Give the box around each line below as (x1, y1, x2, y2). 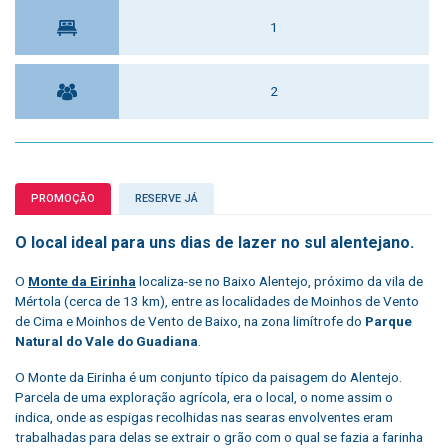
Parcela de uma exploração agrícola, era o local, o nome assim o (15, 389, 393, 406)
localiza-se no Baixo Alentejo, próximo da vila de (136, 273, 423, 290)
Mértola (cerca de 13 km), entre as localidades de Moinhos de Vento (15, 293, 419, 310)
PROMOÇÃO (31, 192, 95, 206)
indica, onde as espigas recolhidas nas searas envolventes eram (15, 409, 393, 426)
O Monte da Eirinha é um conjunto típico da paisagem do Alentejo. (15, 369, 402, 386)
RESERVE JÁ (135, 192, 198, 206)
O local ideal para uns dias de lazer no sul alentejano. (15, 233, 414, 253)
